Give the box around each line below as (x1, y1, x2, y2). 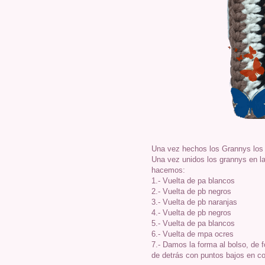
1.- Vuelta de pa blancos (151, 176, 235, 185)
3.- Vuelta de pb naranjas (151, 197, 237, 206)
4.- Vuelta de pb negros (151, 208, 231, 217)
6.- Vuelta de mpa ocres (151, 229, 234, 238)
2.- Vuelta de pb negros (151, 186, 231, 196)
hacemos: (151, 165, 185, 174)
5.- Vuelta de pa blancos (151, 218, 235, 228)
